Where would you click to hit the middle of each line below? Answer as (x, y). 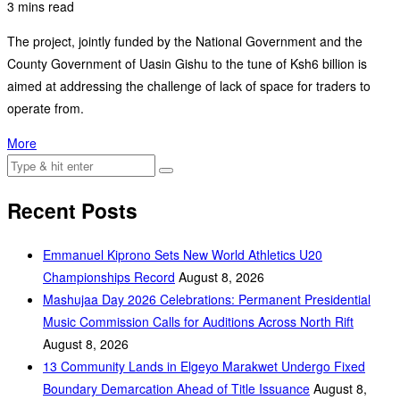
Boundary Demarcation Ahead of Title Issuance (176, 388)
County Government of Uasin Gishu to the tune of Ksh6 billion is (187, 64)
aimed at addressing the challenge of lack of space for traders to (189, 86)
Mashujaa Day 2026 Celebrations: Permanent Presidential (207, 299)
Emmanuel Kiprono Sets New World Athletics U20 (183, 254)
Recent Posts (72, 211)
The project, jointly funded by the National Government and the (185, 42)
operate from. (46, 108)
